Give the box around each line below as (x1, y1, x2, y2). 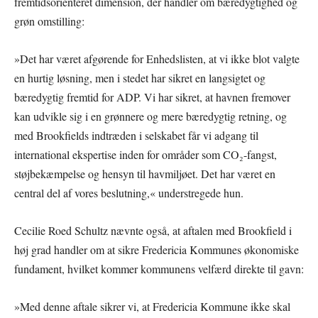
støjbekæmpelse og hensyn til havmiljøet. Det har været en (14, 166, 275, 181)
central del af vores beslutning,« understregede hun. (14, 185, 243, 200)
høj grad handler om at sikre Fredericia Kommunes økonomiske (14, 242, 299, 257)
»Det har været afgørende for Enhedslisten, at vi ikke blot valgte (14, 51, 300, 66)
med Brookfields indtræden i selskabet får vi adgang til (14, 128, 258, 143)
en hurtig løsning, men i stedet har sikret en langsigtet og (14, 70, 265, 85)
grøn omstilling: (14, 13, 84, 28)
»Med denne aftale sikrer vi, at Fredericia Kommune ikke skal (14, 299, 290, 314)
